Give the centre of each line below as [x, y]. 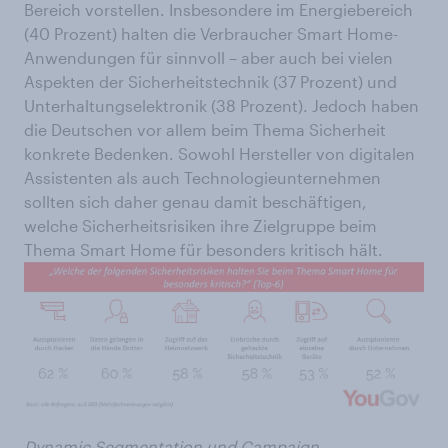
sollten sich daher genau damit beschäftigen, [195, 202]
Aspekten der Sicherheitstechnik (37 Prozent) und [210, 82]
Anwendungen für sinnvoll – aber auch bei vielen [208, 58]
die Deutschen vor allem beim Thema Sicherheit [205, 130]
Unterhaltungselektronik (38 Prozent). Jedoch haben [221, 106]
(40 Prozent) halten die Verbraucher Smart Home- [211, 34]
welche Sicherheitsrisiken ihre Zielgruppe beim [200, 226]
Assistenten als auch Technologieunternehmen [202, 178]
